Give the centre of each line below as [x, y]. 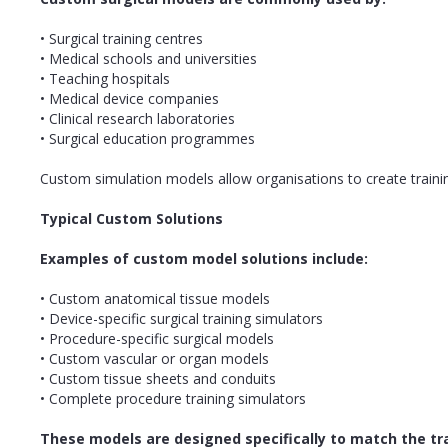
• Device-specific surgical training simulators [181, 318]
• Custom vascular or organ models [154, 358]
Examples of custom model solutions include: [204, 258]
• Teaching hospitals [105, 78]
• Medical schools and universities [148, 58]
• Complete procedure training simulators [173, 398]
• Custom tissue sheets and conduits [158, 378]
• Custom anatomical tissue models [155, 298]
